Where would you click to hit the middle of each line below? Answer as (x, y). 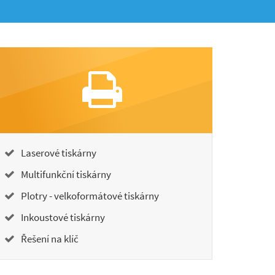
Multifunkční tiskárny (65, 174)
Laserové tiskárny (58, 153)
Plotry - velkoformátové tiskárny (89, 196)
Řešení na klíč (49, 239)
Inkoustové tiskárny (62, 217)
